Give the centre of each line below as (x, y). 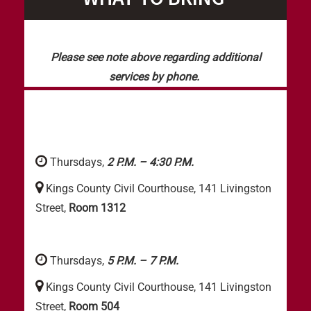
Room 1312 (96, 208)
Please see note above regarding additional (155, 57)
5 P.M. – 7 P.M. (144, 261)
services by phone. (155, 77)
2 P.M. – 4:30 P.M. (150, 162)
